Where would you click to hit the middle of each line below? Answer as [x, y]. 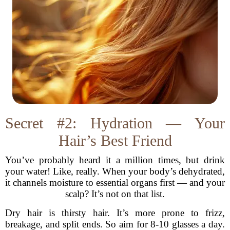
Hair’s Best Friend [115, 140]
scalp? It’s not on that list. [115, 194]
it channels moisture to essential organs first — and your [115, 183]
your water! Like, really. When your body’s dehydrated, [115, 171]
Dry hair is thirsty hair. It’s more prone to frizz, [115, 213]
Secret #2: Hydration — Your [115, 123]
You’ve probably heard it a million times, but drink [115, 160]
